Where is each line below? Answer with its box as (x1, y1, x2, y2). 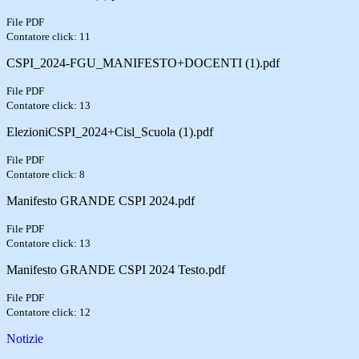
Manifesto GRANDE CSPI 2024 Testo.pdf (6, 262, 225, 276)
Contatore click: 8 (6, 167, 85, 180)
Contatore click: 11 (6, 30, 91, 42)
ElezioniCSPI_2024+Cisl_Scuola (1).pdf (6, 124, 213, 139)
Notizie (6, 331, 43, 345)
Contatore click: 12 (6, 305, 91, 318)
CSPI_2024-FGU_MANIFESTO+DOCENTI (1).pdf (6, 55, 280, 70)
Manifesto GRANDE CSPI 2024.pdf (6, 193, 195, 208)
